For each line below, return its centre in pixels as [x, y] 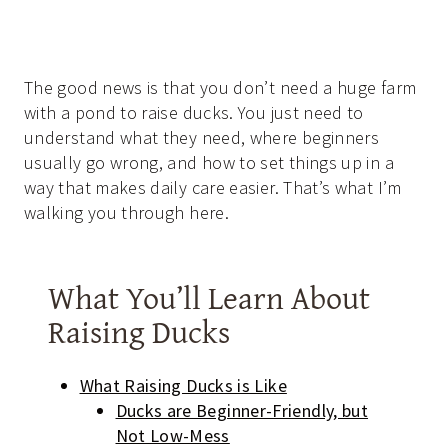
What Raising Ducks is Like [183, 386]
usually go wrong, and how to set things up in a [209, 163]
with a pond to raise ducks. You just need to [194, 113]
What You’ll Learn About [209, 298]
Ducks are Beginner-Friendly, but [242, 411]
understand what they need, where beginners [202, 138]
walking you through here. [126, 213]
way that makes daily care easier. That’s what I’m [213, 188]
